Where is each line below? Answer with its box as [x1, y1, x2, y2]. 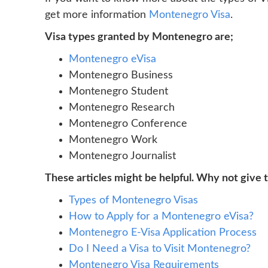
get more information [45, 10, 149, 20]
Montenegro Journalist [69, 151, 176, 162]
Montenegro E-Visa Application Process [69, 227, 257, 238]
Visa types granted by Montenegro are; [45, 32, 233, 42]
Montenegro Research [69, 102, 175, 113]
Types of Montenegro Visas [69, 195, 198, 206]
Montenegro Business [69, 70, 173, 81]
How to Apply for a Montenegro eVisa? [69, 211, 254, 222]
